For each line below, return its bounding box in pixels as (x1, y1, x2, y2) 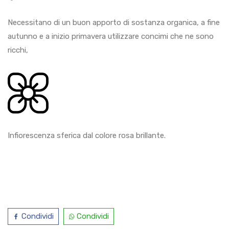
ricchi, (8, 45, 28, 55)
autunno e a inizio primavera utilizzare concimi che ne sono (8, 31, 214, 41)
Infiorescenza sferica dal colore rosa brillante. (8, 130, 166, 140)
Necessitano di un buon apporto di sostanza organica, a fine (8, 17, 220, 27)
